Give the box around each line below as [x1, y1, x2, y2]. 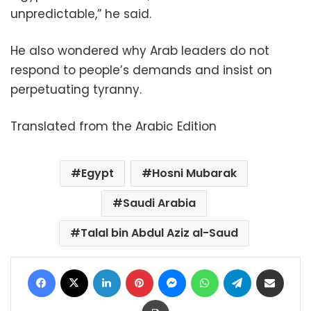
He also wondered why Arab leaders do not [10, 42, 269, 59]
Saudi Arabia [122, 195, 196, 211]
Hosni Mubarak [152, 165, 237, 181]
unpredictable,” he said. [10, 6, 151, 22]
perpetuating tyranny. [10, 81, 142, 98]
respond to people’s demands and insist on [10, 62, 272, 78]
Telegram [250, 262, 295, 275]
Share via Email [283, 262, 308, 275]
